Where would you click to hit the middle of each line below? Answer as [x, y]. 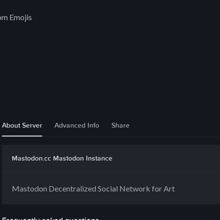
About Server [22, 126]
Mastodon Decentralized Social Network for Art [93, 188]
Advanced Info [77, 126]
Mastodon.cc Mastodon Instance [62, 158]
